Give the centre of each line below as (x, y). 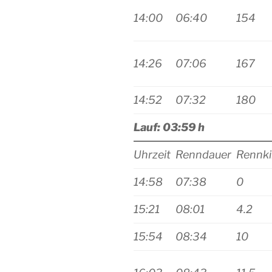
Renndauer (203, 155)
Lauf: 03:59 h (169, 127)
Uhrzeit (152, 155)
